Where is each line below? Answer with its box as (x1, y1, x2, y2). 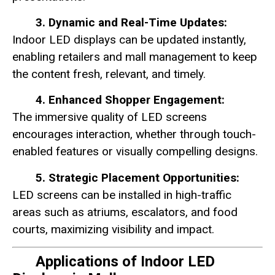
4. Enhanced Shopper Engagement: (36, 93, 225, 107)
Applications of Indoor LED (36, 253, 215, 271)
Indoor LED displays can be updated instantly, (12, 32, 246, 47)
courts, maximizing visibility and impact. (12, 222, 214, 236)
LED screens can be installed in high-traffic (12, 187, 231, 202)
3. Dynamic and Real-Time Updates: (36, 15, 227, 29)
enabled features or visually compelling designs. (12, 144, 258, 159)
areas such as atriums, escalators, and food (12, 204, 238, 219)
